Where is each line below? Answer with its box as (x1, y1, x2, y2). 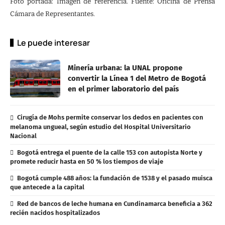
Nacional (10, 132, 37, 140)
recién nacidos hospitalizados (10, 208, 100, 216)
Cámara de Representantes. (10, 10, 95, 19)
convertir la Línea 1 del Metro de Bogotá (68, 74, 206, 83)
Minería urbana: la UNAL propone (68, 63, 182, 73)
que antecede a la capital (10, 183, 84, 191)
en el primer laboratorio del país (68, 84, 179, 94)
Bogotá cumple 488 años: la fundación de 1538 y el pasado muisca (17, 174, 212, 182)
